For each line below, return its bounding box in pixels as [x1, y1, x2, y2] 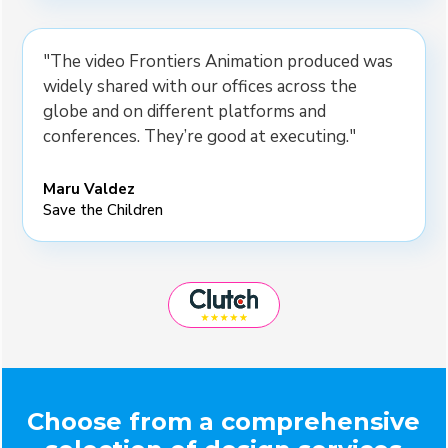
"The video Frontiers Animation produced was [43, 50, 394, 74]
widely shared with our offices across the [43, 75, 358, 99]
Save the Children [43, 200, 164, 221]
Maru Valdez [43, 179, 136, 200]
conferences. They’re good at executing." [43, 125, 357, 149]
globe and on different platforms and [43, 100, 327, 124]
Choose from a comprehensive [27, 406, 421, 436]
